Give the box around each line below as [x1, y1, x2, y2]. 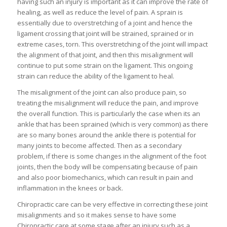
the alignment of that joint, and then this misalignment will [17, 50, 193, 60]
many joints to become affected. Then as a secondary [17, 141, 182, 150]
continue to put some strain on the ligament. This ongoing [17, 61, 193, 70]
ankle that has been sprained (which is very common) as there [17, 120, 208, 129]
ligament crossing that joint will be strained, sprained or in [17, 29, 194, 39]
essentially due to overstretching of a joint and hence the [17, 18, 193, 28]
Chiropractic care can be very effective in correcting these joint [17, 200, 208, 209]
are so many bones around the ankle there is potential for [17, 130, 196, 140]
